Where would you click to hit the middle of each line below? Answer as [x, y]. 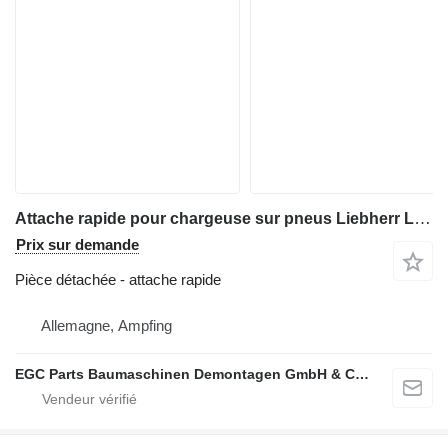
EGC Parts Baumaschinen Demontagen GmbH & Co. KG [362, 374]
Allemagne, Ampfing [106, 325]
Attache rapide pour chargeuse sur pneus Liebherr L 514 [422, 218]
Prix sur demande [77, 244]
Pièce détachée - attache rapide [118, 279]
